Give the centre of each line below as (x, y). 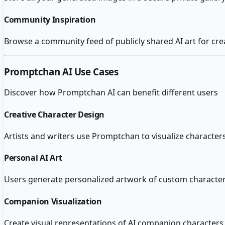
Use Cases (95, 71)
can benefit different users (166, 93)
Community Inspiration (50, 19)
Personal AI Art (33, 158)
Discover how (31, 93)
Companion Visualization (53, 201)
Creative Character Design (54, 114)
